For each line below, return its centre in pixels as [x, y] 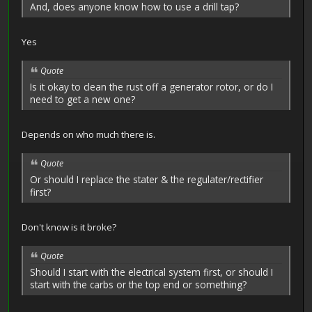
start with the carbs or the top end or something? [138, 284]
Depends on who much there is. [88, 135]
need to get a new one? [83, 100]
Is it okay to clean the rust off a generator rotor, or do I [151, 87]
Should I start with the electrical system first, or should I [151, 272]
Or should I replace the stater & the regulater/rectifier [147, 179]
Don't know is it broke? [69, 227]
